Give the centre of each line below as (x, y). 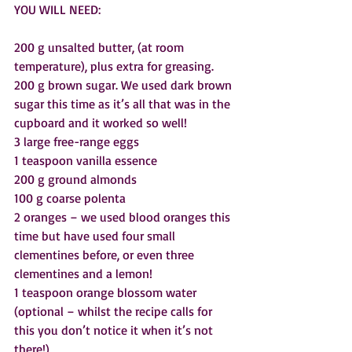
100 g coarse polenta (70, 198)
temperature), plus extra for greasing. (117, 66)
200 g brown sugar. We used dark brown (125, 85)
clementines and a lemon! (83, 274)
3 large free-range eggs (77, 142)
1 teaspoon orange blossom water (107, 293)
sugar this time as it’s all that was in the (124, 104)
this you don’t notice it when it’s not (115, 330)
